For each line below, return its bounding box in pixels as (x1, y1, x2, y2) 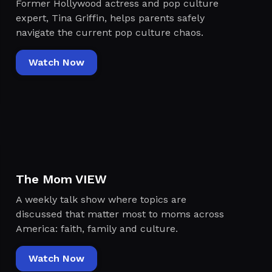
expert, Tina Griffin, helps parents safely (15, 12, 205, 24)
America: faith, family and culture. (15, 223, 178, 235)
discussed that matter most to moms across (15, 208, 224, 220)
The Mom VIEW (15, 172, 107, 187)
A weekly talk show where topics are (15, 194, 186, 206)
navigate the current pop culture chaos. (15, 26, 203, 38)
